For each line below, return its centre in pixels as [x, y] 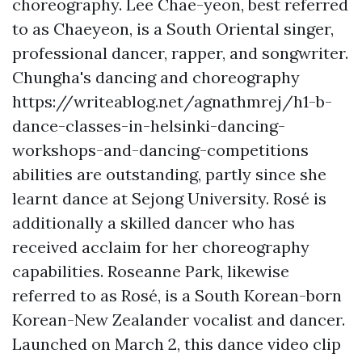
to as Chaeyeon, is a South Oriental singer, [173, 29]
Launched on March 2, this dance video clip [177, 344]
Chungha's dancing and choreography [156, 78]
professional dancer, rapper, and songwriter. [180, 53]
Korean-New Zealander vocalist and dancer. [179, 320]
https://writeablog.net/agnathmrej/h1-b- [172, 102]
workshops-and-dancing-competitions [160, 150]
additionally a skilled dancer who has [154, 223]
